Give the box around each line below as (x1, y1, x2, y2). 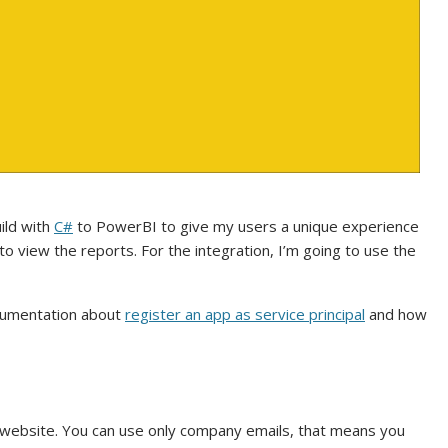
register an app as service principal (125, 304, 365, 325)
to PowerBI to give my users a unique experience (73, 216, 419, 237)
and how (365, 304, 427, 325)
